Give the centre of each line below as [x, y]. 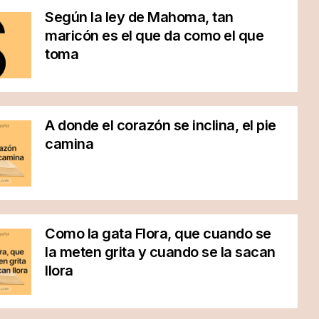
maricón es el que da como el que [155, 36]
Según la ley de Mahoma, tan [139, 17]
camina [69, 144]
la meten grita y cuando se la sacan [160, 252]
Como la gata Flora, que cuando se [158, 234]
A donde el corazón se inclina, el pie [161, 125]
